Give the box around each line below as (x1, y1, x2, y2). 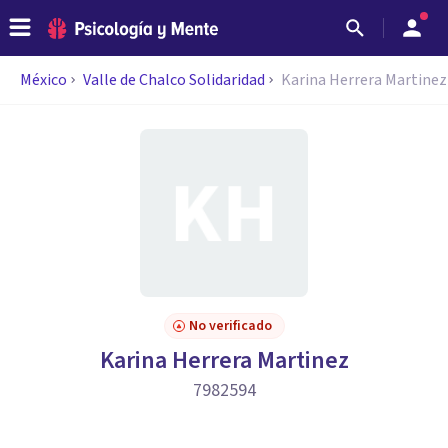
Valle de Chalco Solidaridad (83, 69, 265, 91)
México (20, 69, 67, 91)
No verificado (188, 316, 272, 336)
